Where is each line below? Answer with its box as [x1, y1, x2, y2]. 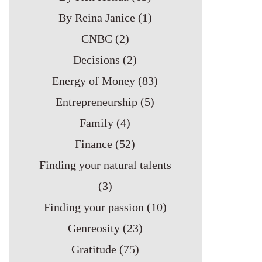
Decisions [73, 53, 120, 66]
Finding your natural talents [39, 158, 171, 171]
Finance [75, 137, 113, 150]
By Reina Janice [58, 11, 135, 24]
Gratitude [71, 243, 116, 256]
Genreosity [67, 222, 120, 235]
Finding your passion [43, 201, 144, 213]
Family [80, 116, 114, 129]
